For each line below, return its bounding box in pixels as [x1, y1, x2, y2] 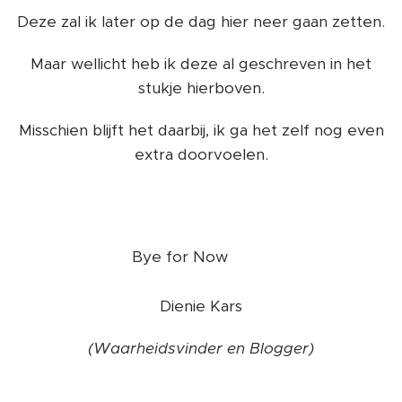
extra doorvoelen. [134, 144, 268, 164]
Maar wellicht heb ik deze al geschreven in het [31, 53, 371, 74]
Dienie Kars [160, 295, 242, 316]
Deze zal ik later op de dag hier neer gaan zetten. [17, 11, 385, 31]
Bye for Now [131, 246, 232, 267]
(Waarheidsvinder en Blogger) [88, 337, 314, 358]
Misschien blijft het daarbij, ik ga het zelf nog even [18, 119, 384, 140]
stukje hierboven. [137, 77, 265, 98]
